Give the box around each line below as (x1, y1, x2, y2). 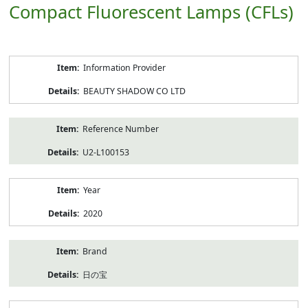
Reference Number (82, 122, 159, 135)
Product (8, 54, 40, 67)
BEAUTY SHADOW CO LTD (82, 85, 186, 97)
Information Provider (82, 61, 166, 74)
